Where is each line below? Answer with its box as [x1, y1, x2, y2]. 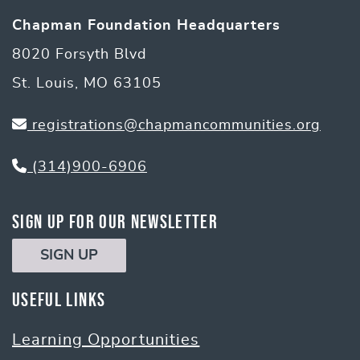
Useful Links [12, 288, 106, 310]
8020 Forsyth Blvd [12, 47, 146, 62]
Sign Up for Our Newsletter [12, 210, 219, 232]
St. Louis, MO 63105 [12, 76, 162, 91]
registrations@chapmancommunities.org [27, 117, 321, 133]
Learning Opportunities [12, 331, 200, 348]
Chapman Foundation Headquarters [12, 18, 280, 33]
